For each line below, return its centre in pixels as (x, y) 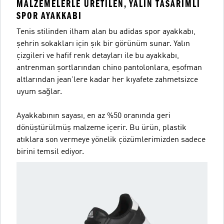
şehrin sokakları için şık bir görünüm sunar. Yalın (103, 44)
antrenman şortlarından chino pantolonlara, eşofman (109, 68)
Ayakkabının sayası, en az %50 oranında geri (93, 116)
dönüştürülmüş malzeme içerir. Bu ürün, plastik (101, 128)
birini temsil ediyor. (50, 152)
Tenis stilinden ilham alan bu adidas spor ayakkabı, (106, 32)
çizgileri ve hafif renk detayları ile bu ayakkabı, (98, 56)
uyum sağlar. (39, 92)
